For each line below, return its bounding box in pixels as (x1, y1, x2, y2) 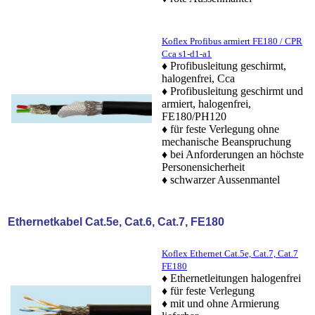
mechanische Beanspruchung (162, 135, 291, 148)
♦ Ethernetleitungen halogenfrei (162, 271, 301, 284)
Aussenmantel (215, 173, 280, 186)
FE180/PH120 (162, 110, 226, 122)
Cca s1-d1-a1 (162, 48, 212, 59)
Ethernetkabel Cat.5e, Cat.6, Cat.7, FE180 (8, 215, 224, 228)
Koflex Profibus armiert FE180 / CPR (162, 35, 302, 46)
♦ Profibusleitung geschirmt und (162, 84, 303, 97)
